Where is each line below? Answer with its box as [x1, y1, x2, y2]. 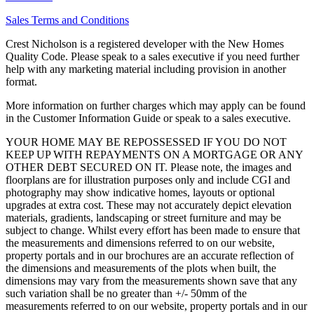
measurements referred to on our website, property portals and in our [6, 299, 307, 312]
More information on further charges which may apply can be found [6, 99, 306, 111]
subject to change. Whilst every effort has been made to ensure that [6, 224, 300, 236]
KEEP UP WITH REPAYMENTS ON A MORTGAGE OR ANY [6, 148, 303, 161]
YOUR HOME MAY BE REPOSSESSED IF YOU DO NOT [6, 135, 287, 148]
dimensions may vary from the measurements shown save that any [6, 274, 297, 287]
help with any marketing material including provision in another [6, 62, 286, 75]
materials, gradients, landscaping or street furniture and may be [6, 211, 281, 224]
